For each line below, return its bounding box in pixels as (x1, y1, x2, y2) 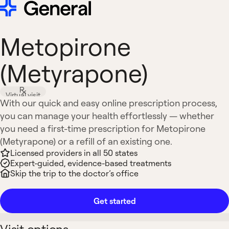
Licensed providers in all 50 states (10, 148, 138, 158)
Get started (93, 196, 136, 206)
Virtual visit (6, 90, 40, 99)
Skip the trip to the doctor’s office (10, 168, 139, 178)
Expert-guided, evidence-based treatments (10, 158, 171, 168)
